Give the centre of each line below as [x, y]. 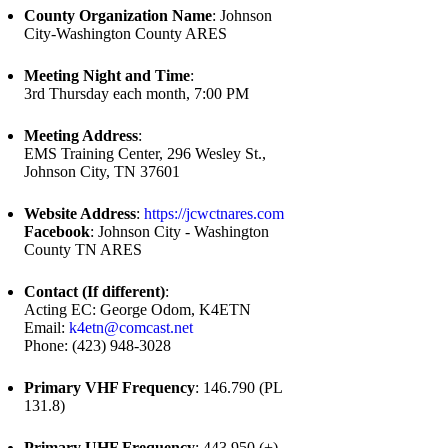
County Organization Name [118, 15]
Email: [46, 327]
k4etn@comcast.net [131, 327]
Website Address [80, 213]
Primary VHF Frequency [109, 387]
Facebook [57, 231]
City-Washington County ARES [125, 33]
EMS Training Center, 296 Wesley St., [145, 153]
